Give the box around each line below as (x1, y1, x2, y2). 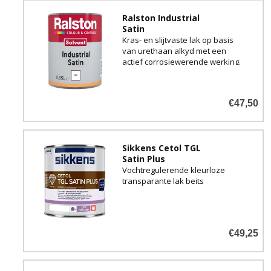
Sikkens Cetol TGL (122, 142, 201, 154)
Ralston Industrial (122, 11, 200, 24)
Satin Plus (122, 152, 165, 165)
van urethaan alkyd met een (122, 45, 226, 56)
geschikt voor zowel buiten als (122, 77, 233, 89)
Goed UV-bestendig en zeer (122, 67, 224, 78)
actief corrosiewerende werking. (122, 56, 241, 67)
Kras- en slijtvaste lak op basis (122, 34, 233, 45)
